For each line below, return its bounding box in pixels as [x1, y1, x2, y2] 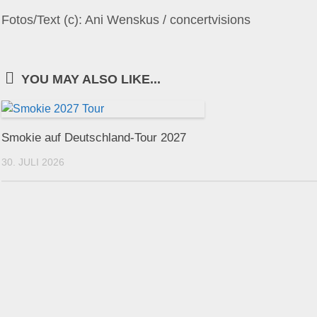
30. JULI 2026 [1, 156, 64, 168]
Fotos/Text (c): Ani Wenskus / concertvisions [1, 13, 250, 27]
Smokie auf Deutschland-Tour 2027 [1, 131, 186, 144]
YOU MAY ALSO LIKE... [21, 72, 161, 86]
